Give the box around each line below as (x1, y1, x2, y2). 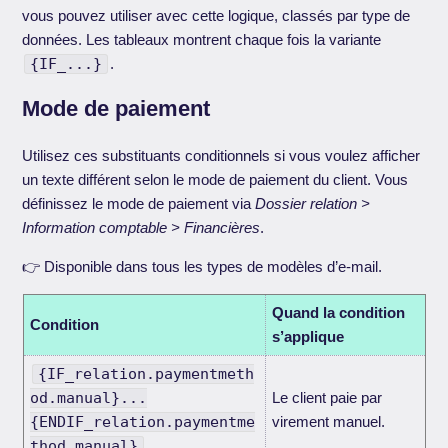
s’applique (271, 328, 344, 346)
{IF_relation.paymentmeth (37, 365, 254, 384)
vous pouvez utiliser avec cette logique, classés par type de (22, 6, 411, 24)
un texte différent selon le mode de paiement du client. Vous (22, 171, 409, 189)
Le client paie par (271, 389, 382, 407)
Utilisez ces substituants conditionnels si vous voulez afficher (22, 147, 421, 165)
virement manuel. (271, 413, 385, 431)
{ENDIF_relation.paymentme (29, 413, 255, 432)
